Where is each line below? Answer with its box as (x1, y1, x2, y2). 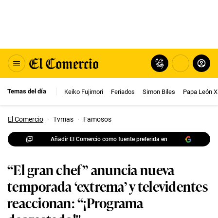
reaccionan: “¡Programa (7, 192, 144, 212)
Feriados (111, 88, 135, 95)
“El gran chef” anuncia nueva (7, 159, 175, 179)
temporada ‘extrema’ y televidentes (7, 176, 208, 196)
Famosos (83, 115, 111, 123)
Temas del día (7, 88, 46, 95)
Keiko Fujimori (64, 88, 103, 95)
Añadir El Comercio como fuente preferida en (51, 135, 167, 143)
